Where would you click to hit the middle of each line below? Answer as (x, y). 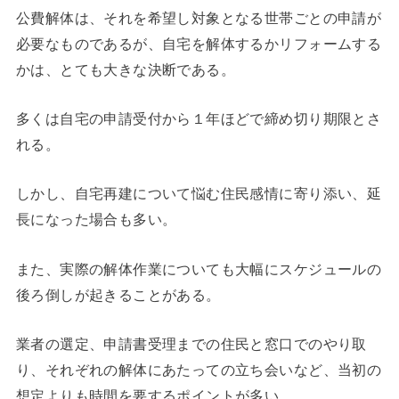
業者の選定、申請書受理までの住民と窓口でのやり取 (191, 344)
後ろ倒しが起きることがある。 (118, 294)
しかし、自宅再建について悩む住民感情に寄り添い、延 (199, 194)
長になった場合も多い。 (96, 220)
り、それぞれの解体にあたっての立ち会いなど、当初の (199, 370)
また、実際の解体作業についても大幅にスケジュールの (199, 269)
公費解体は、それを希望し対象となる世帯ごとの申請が (199, 17)
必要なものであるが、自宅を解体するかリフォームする (199, 43)
